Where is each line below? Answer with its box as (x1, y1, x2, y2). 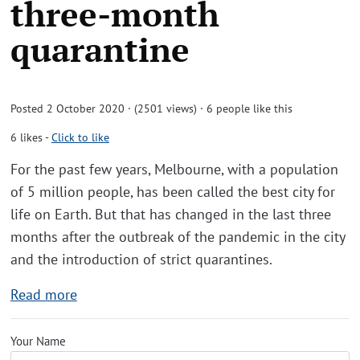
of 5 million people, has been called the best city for (10, 182, 335, 201)
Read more (10, 285, 77, 304)
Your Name (10, 333, 66, 349)
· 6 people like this (199, 101, 292, 116)
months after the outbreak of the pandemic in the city (10, 227, 345, 246)
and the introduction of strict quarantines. (10, 250, 272, 268)
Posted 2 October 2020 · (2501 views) (10, 101, 197, 116)
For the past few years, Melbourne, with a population (10, 160, 338, 178)
